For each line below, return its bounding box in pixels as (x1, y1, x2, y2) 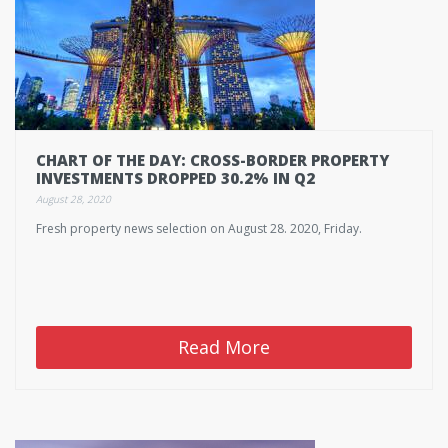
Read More (178, 335, 270, 359)
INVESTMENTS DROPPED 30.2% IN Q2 (36, 168, 315, 188)
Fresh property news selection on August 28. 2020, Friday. (36, 220, 362, 237)
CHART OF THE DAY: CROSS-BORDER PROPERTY (36, 150, 389, 170)
